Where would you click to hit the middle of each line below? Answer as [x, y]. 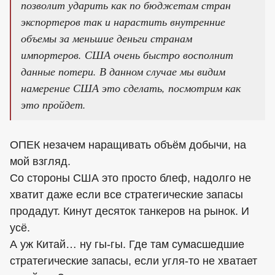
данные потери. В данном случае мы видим [123, 71]
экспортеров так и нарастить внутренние [123, 21]
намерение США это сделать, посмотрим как [131, 88]
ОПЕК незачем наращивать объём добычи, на [128, 145]
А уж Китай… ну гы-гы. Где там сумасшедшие [127, 244]
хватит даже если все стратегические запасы [126, 195]
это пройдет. [53, 104]
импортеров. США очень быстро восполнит [127, 55]
